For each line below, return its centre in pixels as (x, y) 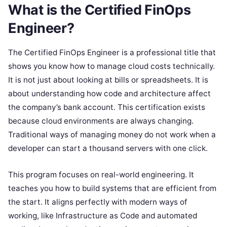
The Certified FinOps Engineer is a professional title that (112, 53)
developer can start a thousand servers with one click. (108, 148)
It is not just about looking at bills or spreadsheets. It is (108, 80)
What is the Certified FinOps (100, 10)
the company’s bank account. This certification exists (107, 107)
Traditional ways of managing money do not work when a (112, 135)
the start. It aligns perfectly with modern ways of (98, 202)
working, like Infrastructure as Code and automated (103, 216)
